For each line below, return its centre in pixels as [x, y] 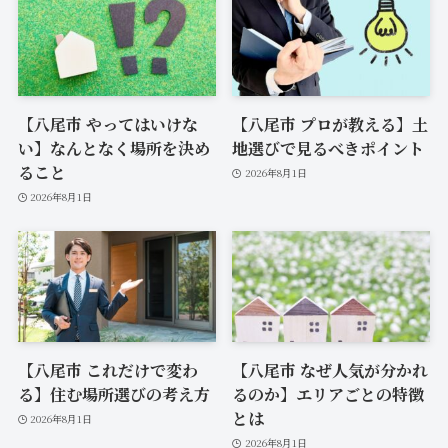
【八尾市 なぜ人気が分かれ [330, 370]
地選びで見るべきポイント [328, 148]
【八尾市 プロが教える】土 [330, 124]
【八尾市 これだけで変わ [107, 370]
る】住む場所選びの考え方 [113, 394]
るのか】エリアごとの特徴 [328, 394]
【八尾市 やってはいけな [107, 124]
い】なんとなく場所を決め [113, 148]
